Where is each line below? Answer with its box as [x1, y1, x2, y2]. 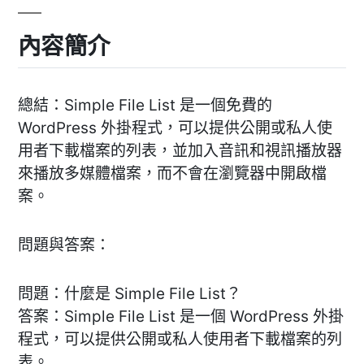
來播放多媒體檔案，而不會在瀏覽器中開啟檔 [18, 163, 327, 183]
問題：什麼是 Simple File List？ [18, 284, 241, 303]
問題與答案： [18, 235, 110, 254]
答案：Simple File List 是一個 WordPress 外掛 [18, 306, 344, 326]
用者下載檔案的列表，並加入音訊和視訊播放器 [18, 141, 342, 160]
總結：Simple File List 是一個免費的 [18, 95, 272, 115]
